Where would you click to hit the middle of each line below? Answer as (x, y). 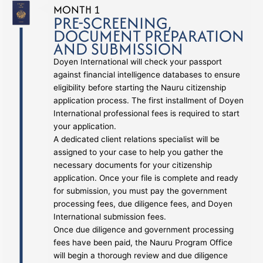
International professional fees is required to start (147, 113)
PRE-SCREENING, (113, 23)
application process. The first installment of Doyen (149, 100)
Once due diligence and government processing (144, 229)
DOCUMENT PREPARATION (149, 36)
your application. (85, 126)
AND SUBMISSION (119, 48)
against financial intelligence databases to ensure (147, 74)
